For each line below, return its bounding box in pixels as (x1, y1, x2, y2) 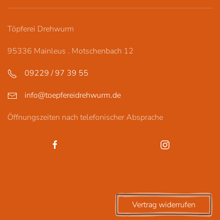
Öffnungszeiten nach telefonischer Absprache (7, 112, 163, 123)
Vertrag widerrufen (132, 199, 195, 210)
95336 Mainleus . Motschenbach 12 (7, 46, 134, 56)
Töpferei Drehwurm (7, 24, 74, 34)
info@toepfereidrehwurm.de (25, 90, 121, 101)
